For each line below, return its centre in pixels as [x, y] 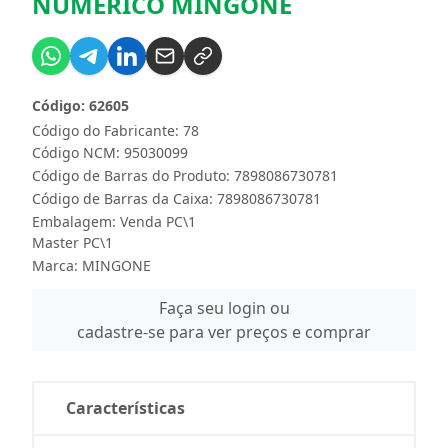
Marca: [57, 265]
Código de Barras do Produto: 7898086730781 [185, 175]
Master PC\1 [72, 242]
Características [125, 408]
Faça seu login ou [224, 308]
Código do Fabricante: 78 [115, 130]
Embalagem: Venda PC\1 [114, 221]
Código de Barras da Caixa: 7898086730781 [176, 198]
